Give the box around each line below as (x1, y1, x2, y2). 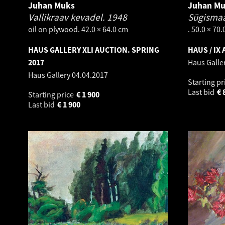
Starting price (28, 89, 75, 99)
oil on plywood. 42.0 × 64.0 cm (28, 24, 128, 34)
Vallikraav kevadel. (28, 11, 107, 23)
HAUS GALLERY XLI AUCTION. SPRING (28, 45, 159, 55)
